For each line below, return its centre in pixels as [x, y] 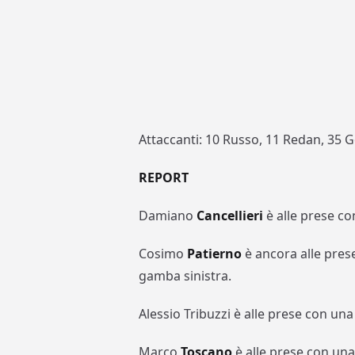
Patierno [215, 254]
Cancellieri [230, 216]
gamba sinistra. [185, 276]
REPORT [164, 178]
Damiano [168, 216]
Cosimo [163, 254]
